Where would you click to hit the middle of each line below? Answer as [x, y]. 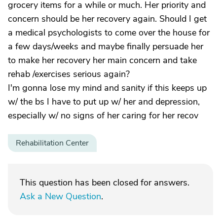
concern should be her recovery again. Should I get [107, 19]
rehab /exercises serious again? [69, 74]
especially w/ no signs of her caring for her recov [103, 115]
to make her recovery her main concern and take [102, 60]
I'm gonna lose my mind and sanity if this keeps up [107, 88]
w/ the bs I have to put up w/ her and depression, [104, 102]
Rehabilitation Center [52, 143]
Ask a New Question [60, 196]
